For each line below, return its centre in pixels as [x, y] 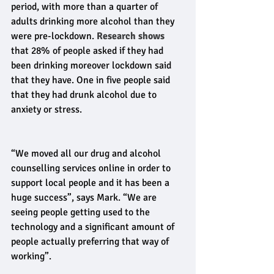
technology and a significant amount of [94, 227]
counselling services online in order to [92, 168]
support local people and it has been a [91, 183]
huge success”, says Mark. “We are [85, 198]
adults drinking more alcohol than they [94, 22]
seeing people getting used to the [82, 213]
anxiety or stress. [46, 110]
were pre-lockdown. [54, 36]
